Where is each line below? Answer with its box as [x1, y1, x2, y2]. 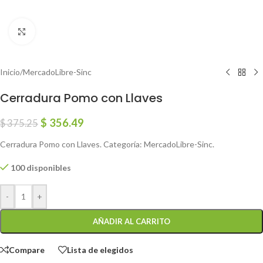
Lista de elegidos [67, 244, 133, 255]
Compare [9, 244, 45, 255]
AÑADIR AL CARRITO [93, 217, 170, 226]
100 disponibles [11, 163, 72, 173]
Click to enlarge [35, 26, 91, 36]
